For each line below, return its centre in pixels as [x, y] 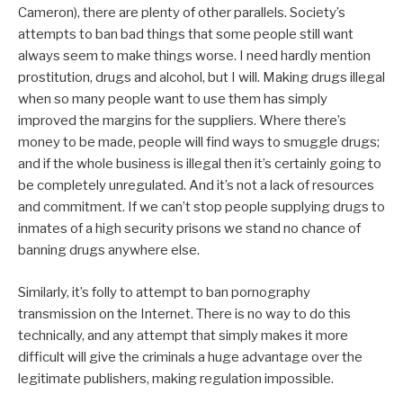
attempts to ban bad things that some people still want [186, 35]
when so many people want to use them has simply [173, 99]
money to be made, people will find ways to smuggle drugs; [199, 143]
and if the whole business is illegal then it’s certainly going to [200, 164]
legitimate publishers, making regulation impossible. [176, 378]
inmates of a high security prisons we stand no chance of [189, 229]
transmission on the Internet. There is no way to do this [184, 313]
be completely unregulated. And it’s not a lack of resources [196, 186]
